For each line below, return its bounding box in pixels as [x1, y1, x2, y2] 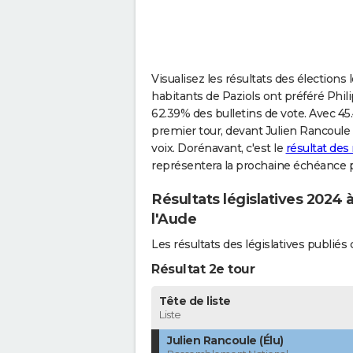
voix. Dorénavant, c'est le [151, 140, 286, 155]
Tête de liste [159, 294, 231, 309]
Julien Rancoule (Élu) [167, 333, 284, 348]
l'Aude [151, 210, 196, 228]
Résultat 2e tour [151, 262, 255, 277]
